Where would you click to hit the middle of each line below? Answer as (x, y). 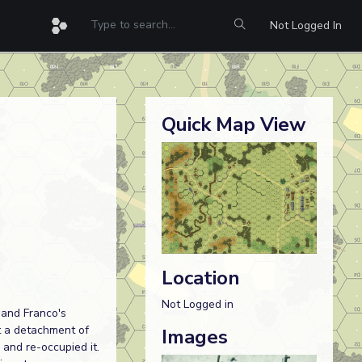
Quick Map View (233, 124)
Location (200, 278)
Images (194, 337)
